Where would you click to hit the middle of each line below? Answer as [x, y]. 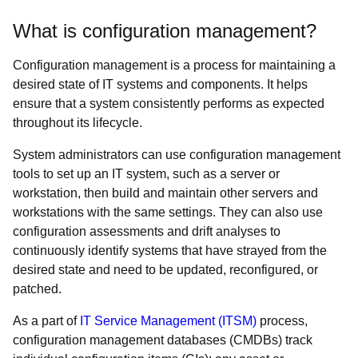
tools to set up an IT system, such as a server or [146, 174]
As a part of [46, 321]
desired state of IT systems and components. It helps [160, 84]
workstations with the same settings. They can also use [168, 212]
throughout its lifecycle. [78, 123]
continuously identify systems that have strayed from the [170, 251]
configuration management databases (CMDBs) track [163, 340]
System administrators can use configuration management [177, 155]
